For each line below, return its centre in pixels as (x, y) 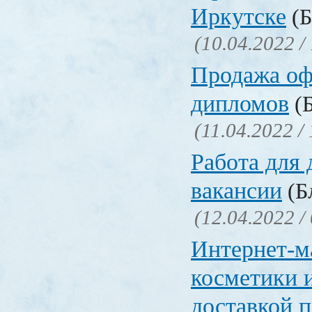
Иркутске (239, 17)
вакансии (236, 191)
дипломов (240, 104)
